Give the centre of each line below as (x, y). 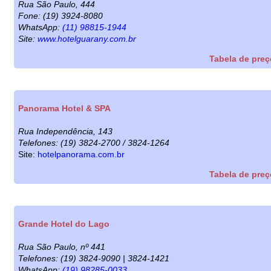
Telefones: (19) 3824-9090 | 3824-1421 (94, 258)
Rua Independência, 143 (65, 131)
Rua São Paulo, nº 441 (62, 247)
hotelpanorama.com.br (81, 154)
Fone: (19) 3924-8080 (60, 15)
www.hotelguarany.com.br (87, 38)
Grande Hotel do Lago (64, 224)
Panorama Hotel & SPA (64, 108)
